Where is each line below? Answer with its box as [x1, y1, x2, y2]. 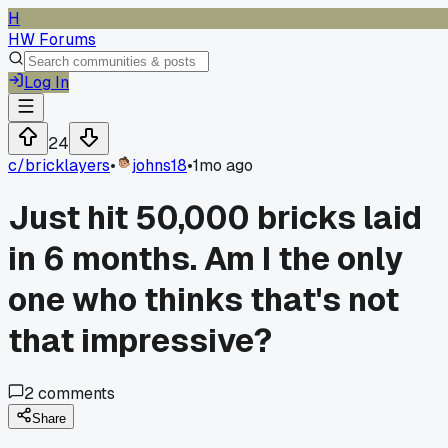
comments [34, 382, 115, 404]
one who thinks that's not [8, 279, 399, 321]
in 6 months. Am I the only [8, 238, 403, 280]
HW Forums [8, 29, 96, 50]
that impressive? [8, 320, 272, 362]
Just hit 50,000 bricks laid [8, 197, 422, 239]
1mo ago [193, 155, 253, 176]
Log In [24, 72, 69, 93]
